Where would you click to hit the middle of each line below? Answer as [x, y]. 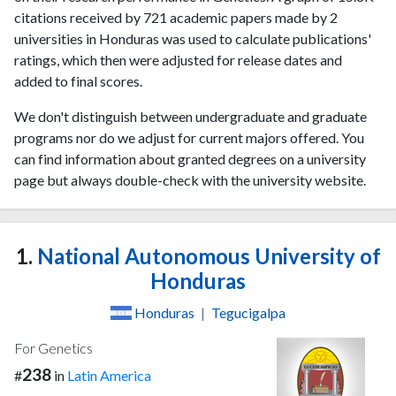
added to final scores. [78, 81]
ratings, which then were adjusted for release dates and [178, 60]
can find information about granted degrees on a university [190, 159]
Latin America [109, 375]
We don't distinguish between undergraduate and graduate [190, 116]
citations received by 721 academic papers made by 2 [176, 17]
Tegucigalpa [248, 312]
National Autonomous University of [206, 256]
